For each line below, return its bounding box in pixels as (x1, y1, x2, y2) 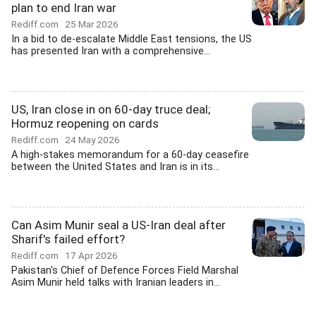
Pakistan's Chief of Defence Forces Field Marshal (11, 265, 238, 276)
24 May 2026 (65, 134, 120, 145)
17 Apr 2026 (65, 250, 118, 261)
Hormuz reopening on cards (11, 116, 159, 130)
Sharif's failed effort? (11, 232, 125, 246)
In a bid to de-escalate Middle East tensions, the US (11, 33, 252, 45)
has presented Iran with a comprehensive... (11, 45, 210, 57)
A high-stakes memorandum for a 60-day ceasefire (11, 149, 249, 161)
